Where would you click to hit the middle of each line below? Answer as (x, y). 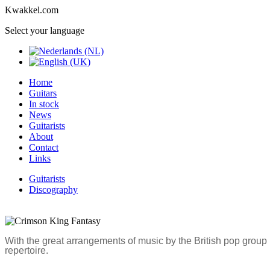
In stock (44, 104)
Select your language (45, 30)
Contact (44, 147)
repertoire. (27, 250)
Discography (53, 190)
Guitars (43, 93)
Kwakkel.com (32, 10)
